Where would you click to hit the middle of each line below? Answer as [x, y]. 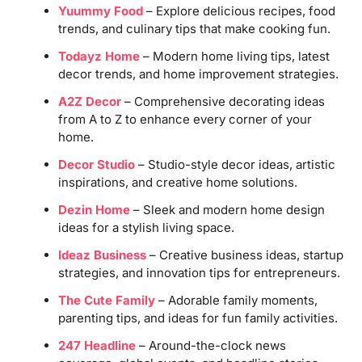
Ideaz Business [102, 255]
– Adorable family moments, [236, 300]
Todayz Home [99, 56]
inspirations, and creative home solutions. [177, 182]
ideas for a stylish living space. [146, 227]
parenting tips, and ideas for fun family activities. [198, 318]
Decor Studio [96, 164]
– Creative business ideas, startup [244, 255]
